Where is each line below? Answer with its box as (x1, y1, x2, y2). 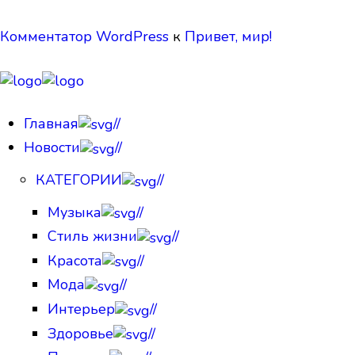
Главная (24, 113, 78, 133)
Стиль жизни (48, 227, 137, 246)
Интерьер (48, 300, 115, 319)
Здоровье (48, 323, 113, 343)
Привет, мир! (185, 27, 272, 46)
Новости (24, 138, 80, 158)
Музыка (48, 202, 101, 222)
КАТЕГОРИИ (36, 170, 122, 189)
